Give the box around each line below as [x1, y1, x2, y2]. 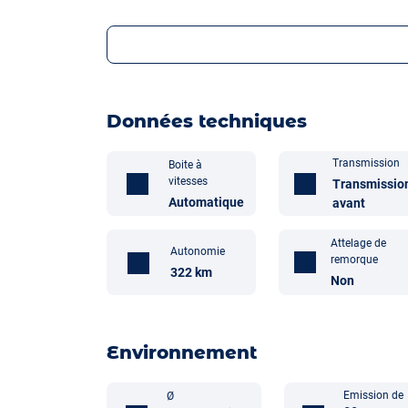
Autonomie [170, 245, 225, 258]
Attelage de [331, 236, 387, 250]
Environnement [107, 342, 257, 363]
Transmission [331, 157, 400, 169]
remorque [331, 252, 379, 266]
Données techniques [107, 110, 307, 132]
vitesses [168, 174, 209, 188]
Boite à [168, 158, 203, 171]
